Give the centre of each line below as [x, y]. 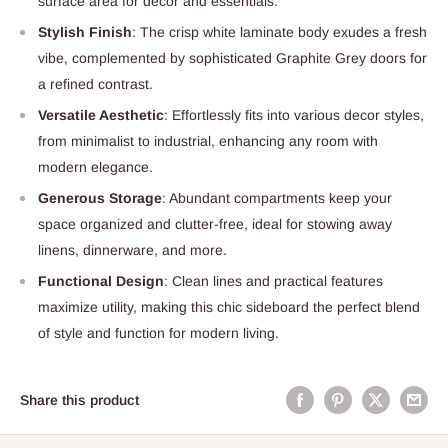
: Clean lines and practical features [273, 280]
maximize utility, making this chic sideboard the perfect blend [229, 306]
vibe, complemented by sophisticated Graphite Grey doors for [232, 57]
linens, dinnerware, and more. [132, 249]
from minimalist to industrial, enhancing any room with [208, 140]
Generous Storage [100, 197]
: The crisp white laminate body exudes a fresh [279, 31]
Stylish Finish [85, 31]
